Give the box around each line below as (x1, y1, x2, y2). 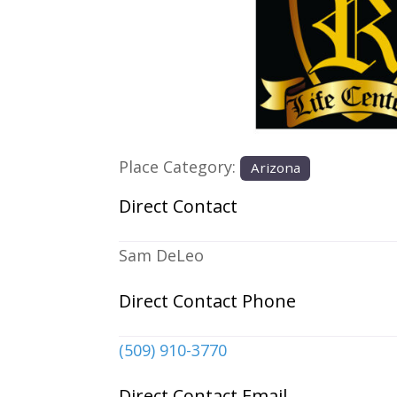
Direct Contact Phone (119, 289, 297, 313)
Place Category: (119, 156, 241, 178)
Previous (153, 20, 220, 43)
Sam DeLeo (119, 245, 205, 266)
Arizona (250, 159, 300, 177)
